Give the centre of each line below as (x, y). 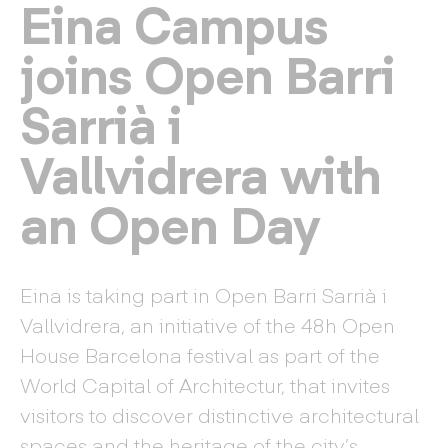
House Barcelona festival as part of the (200, 354)
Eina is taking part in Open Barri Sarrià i (203, 294)
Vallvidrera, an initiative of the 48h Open (207, 324)
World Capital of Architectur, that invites (205, 384)
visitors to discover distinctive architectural (219, 414)
